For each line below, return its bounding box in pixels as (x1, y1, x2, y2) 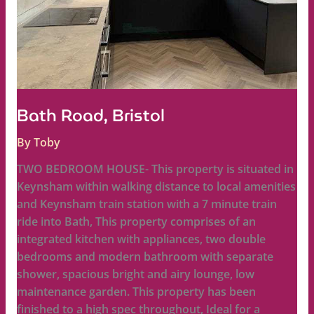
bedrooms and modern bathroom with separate (16, 249, 273, 265)
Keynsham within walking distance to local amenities (16, 179, 296, 195)
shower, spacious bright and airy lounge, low (16, 266, 254, 282)
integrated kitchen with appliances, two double (16, 231, 266, 247)
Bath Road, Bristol (16, 102, 165, 129)
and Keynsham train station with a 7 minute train (16, 196, 277, 212)
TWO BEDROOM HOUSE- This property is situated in (16, 161, 294, 177)
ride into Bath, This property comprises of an (16, 214, 256, 230)
